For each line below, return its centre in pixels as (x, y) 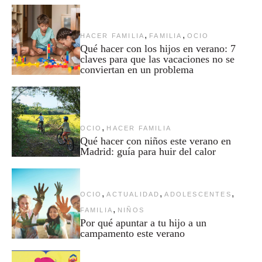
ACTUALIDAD (133, 194)
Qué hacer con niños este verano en (155, 141)
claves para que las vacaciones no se (157, 59)
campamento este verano (132, 234)
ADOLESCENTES (198, 194)
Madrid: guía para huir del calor (148, 152)
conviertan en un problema (138, 70)
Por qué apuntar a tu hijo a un (143, 223)
